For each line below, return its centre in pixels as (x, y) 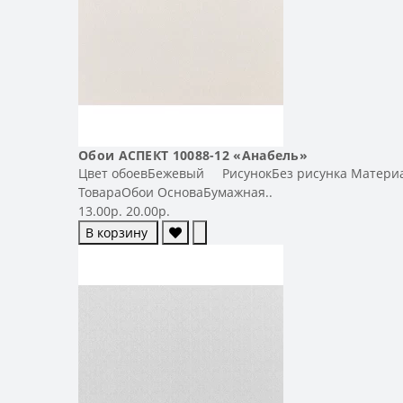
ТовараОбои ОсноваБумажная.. (175, 192)
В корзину (116, 232)
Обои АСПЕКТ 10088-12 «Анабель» (193, 155)
